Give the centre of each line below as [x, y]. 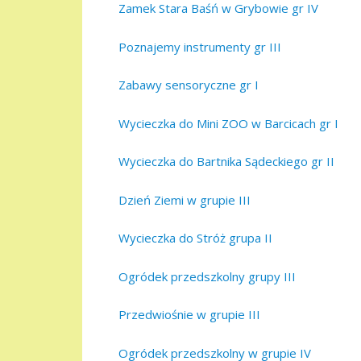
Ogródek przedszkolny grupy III [207, 276]
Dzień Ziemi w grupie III [185, 199]
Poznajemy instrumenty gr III [200, 46]
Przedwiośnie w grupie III [189, 315]
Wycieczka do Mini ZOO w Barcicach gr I [228, 123]
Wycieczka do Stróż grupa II [195, 238]
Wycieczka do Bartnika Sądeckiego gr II [226, 162]
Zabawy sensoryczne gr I [189, 85]
